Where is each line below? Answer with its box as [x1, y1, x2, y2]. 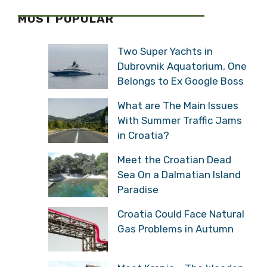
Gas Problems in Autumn [117, 222, 234, 235]
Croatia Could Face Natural [117, 207, 244, 220]
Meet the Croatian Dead [117, 153, 231, 166]
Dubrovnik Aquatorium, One [117, 60, 247, 72]
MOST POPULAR [18, 12, 114, 26]
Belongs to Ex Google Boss [117, 74, 244, 87]
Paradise [117, 183, 159, 195]
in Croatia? [117, 129, 169, 141]
